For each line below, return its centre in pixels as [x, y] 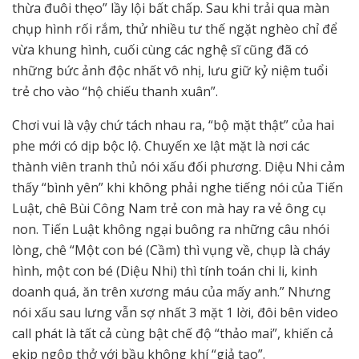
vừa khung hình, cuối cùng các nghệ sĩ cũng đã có [160, 50]
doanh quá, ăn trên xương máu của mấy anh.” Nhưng [171, 292]
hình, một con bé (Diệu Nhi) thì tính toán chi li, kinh [165, 271]
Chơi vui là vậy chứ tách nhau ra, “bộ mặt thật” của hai [173, 125]
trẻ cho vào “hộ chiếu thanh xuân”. [117, 92]
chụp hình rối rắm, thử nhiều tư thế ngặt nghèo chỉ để [175, 29]
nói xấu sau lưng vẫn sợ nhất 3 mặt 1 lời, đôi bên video [175, 313]
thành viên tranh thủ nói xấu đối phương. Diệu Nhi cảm [178, 167]
